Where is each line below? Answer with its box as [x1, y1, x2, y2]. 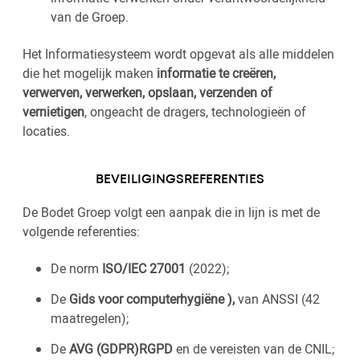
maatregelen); [51, 309, 132, 327]
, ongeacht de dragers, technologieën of [84, 103, 306, 121]
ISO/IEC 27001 [102, 260, 186, 277]
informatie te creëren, [157, 64, 276, 82]
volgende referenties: [22, 223, 143, 240]
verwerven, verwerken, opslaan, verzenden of [22, 84, 272, 101]
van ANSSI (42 [235, 290, 320, 308]
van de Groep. [51, 8, 129, 26]
